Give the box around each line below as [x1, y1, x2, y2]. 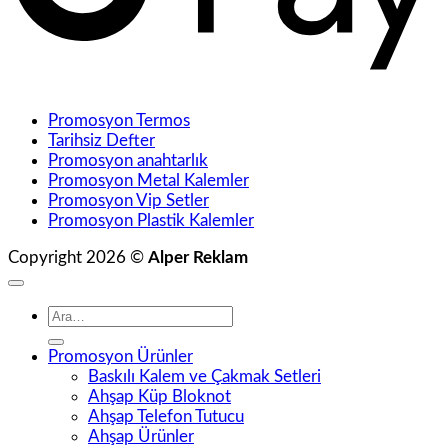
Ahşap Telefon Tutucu [88, 407, 244, 425]
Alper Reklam [148, 249, 248, 267]
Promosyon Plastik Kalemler [48, 212, 254, 230]
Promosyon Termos [48, 112, 190, 130]
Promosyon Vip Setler [48, 192, 209, 210]
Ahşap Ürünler [88, 427, 194, 445]
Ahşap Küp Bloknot [88, 387, 231, 405]
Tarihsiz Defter [48, 132, 155, 150]
